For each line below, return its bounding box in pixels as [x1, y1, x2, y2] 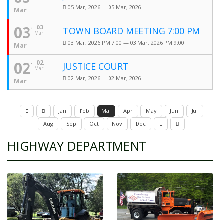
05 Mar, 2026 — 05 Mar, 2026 [66, 3, 142, 11]
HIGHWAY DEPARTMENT [7, 137, 146, 154]
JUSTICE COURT [63, 60, 129, 72]
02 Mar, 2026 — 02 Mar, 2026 [66, 74, 142, 82]
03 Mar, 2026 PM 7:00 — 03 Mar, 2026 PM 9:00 [66, 39, 186, 46]
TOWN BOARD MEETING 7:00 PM [63, 25, 200, 37]
